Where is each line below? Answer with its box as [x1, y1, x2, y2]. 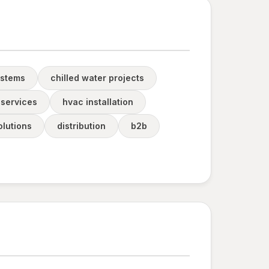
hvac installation [62, 97, 133, 107]
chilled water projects [50, 73, 144, 83]
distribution [57, 121, 106, 131]
